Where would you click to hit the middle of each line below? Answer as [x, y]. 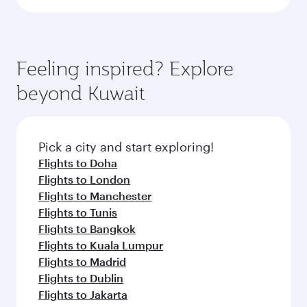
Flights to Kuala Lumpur [101, 245]
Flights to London [84, 179]
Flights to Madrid [82, 261]
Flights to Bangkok [87, 229]
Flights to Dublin [81, 278]
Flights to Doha [78, 163]
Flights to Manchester [95, 196]
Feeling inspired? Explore [125, 68]
